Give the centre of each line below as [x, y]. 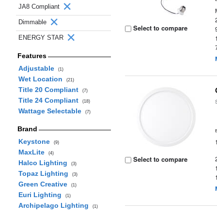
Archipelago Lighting [55, 205]
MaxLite [33, 152]
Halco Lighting [45, 163]
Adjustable [38, 68]
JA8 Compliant [40, 7]
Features [32, 56]
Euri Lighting [42, 195]
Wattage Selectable [52, 111]
